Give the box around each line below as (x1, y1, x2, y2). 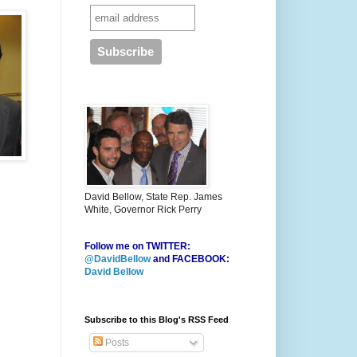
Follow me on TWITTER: (84, 241, 190, 253)
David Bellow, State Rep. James (84, 191, 222, 203)
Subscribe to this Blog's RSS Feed (84, 315, 229, 325)
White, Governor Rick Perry (84, 204, 202, 216)
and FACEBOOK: (151, 253, 229, 265)
